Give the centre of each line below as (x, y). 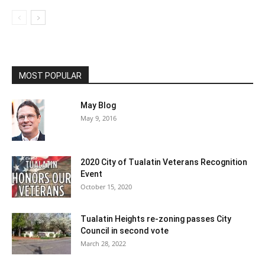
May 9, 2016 (98, 118)
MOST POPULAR (50, 76)
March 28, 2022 (103, 244)
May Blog (98, 106)
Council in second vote (125, 231)
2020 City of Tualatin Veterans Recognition (164, 162)
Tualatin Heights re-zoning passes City (156, 219)
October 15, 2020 (106, 187)
